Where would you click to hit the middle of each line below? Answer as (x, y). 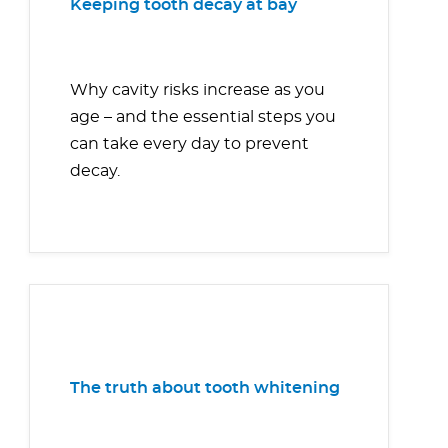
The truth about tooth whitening (205, 388)
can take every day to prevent (189, 144)
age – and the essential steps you (203, 117)
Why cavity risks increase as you (197, 90)
